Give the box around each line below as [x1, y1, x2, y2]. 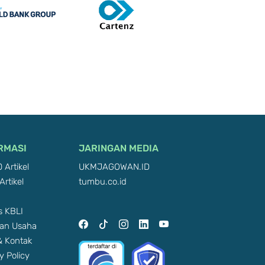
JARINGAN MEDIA [78, 141, 159, 156]
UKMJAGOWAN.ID [78, 160, 150, 174]
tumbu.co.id [78, 174, 127, 189]
